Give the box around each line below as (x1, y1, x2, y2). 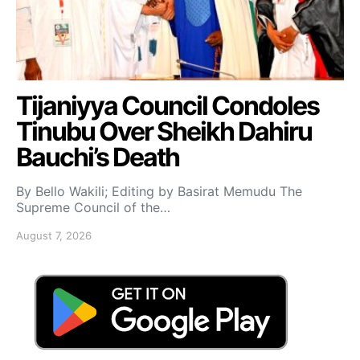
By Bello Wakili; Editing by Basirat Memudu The (16, 182, 302, 199)
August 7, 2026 (16, 228, 92, 242)
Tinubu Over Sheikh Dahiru (16, 115, 312, 147)
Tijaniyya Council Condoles (16, 89, 319, 121)
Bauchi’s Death (16, 141, 179, 173)
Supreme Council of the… (16, 198, 170, 215)
